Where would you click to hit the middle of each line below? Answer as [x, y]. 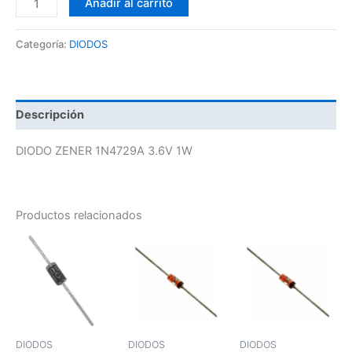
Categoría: [42, 44]
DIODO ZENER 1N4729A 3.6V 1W [104, 150]
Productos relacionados [79, 216]
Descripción [50, 115]
